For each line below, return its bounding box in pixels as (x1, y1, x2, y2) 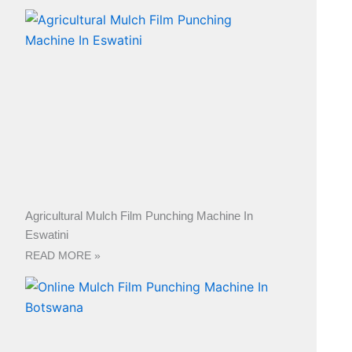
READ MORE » (24, 249, 101, 262)
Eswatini (24, 228, 68, 242)
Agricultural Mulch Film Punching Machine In (24, 209, 253, 223)
